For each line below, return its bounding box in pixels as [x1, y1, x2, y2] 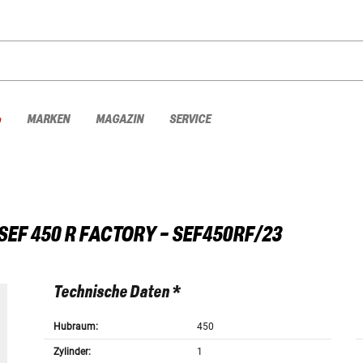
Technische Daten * [53, 284, 180, 302]
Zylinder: [53, 346, 91, 358]
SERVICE [169, 112, 211, 126]
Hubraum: [53, 321, 98, 333]
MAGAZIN [96, 112, 143, 126]
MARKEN [27, 112, 70, 126]
